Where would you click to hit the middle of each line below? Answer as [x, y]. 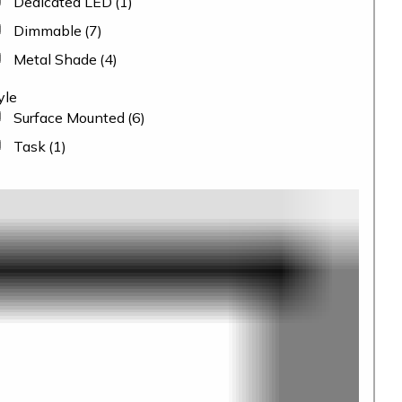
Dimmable [47, 31]
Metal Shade [55, 59]
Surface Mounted [69, 118]
